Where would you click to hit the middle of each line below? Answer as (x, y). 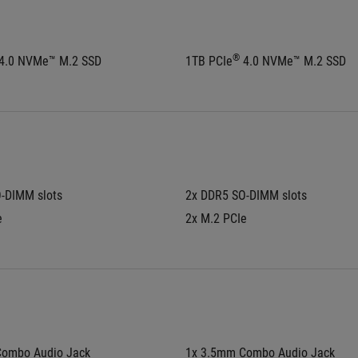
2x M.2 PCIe (216, 219)
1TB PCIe (209, 61)
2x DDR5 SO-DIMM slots (246, 195)
